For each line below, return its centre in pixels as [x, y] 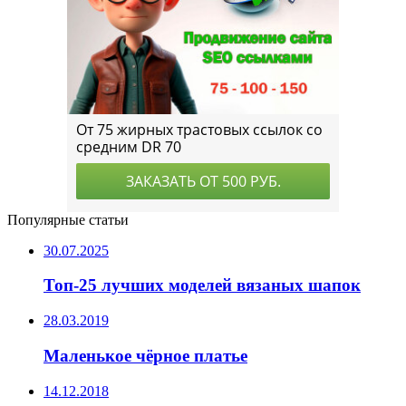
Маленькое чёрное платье [145, 355]
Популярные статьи [68, 219]
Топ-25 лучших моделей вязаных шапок [202, 285]
